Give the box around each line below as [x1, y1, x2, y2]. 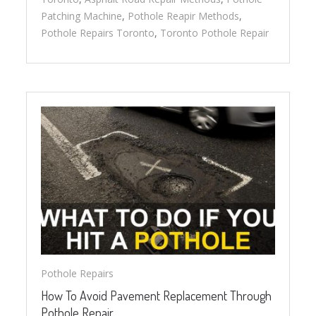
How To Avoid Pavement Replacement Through [41, 287, 272, 303]
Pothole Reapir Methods [128, 8, 240, 23]
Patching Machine [41, 8, 123, 23]
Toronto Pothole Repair [160, 25, 269, 39]
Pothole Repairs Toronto [41, 25, 155, 39]
